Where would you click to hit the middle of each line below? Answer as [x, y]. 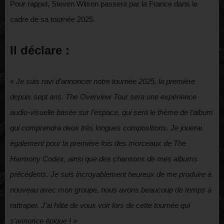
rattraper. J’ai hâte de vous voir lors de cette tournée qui [100, 205]
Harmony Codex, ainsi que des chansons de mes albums [104, 159]
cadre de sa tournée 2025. [52, 19]
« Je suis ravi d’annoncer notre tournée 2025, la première [102, 81]
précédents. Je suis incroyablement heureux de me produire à [111, 174]
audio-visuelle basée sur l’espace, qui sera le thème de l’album [111, 112]
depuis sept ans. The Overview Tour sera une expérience [103, 97]
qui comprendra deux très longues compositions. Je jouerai [106, 128]
